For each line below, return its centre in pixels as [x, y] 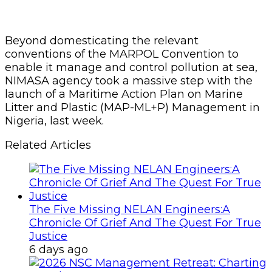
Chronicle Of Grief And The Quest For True [145, 223]
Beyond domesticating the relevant [102, 40]
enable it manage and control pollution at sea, [131, 67]
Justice [48, 236]
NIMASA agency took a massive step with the [129, 80]
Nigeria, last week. [54, 121]
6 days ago [59, 249]
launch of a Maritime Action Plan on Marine [124, 94]
